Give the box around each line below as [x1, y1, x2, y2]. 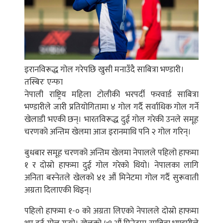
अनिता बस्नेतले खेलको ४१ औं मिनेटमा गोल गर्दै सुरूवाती [24, 170, 199, 185]
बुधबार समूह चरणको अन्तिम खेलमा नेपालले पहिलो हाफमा [24, 145, 199, 160]
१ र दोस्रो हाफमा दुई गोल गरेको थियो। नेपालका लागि [24, 158, 199, 172]
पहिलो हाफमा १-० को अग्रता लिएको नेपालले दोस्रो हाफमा [24, 204, 199, 218]
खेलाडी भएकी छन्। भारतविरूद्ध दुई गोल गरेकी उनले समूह [24, 112, 199, 126]
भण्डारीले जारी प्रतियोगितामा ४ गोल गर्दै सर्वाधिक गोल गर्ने [24, 100, 199, 114]
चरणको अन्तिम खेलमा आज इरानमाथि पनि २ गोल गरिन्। [24, 124, 191, 139]
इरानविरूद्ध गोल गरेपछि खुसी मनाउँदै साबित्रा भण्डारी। [24, 62, 184, 77]
